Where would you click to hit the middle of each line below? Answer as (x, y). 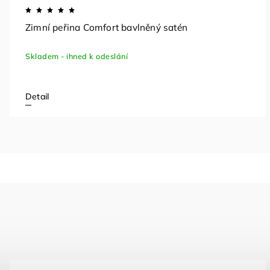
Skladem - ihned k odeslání (77, 56)
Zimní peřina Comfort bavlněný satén (106, 28)
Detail (37, 97)
